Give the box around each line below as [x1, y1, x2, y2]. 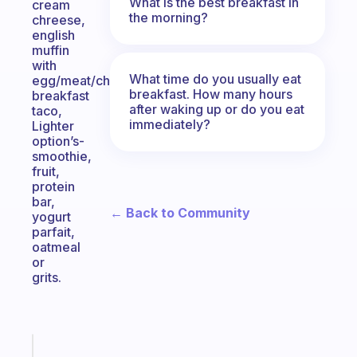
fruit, [32, 163, 60, 179]
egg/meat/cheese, [32, 73, 144, 88]
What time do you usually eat [129, 70, 301, 87]
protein [32, 178, 75, 194]
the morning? [129, 9, 208, 25]
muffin [32, 42, 69, 58]
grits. [32, 269, 61, 285]
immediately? [129, 116, 210, 132]
